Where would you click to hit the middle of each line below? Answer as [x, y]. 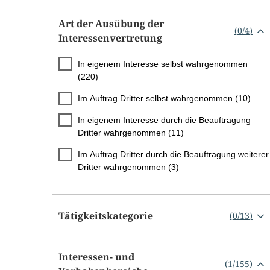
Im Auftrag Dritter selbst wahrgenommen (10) [164, 98]
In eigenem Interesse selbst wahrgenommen [163, 64]
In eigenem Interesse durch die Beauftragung [164, 120]
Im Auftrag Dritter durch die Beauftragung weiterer [173, 154]
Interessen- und [96, 256]
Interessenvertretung [110, 38]
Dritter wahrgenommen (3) [128, 167]
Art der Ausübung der [111, 23]
